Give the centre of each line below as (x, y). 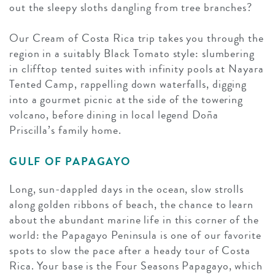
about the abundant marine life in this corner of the (134, 220)
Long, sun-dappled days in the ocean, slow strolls (127, 189)
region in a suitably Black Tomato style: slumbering (132, 54)
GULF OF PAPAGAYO (70, 162)
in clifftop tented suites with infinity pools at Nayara (137, 69)
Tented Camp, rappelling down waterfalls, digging (128, 84)
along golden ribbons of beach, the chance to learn (131, 205)
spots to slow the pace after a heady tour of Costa (130, 251)
